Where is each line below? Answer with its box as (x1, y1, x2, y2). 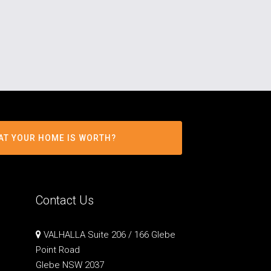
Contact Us (35, 192, 94, 207)
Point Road (35, 244, 80, 255)
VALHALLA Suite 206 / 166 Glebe (41, 229, 175, 240)
